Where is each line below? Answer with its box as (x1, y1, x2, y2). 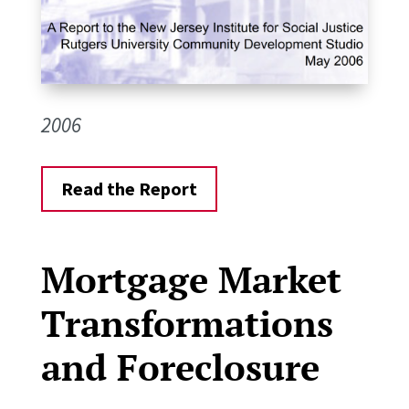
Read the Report (60, 177, 197, 201)
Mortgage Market (40, 255, 341, 304)
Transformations (40, 299, 333, 348)
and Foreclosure (40, 342, 320, 392)
